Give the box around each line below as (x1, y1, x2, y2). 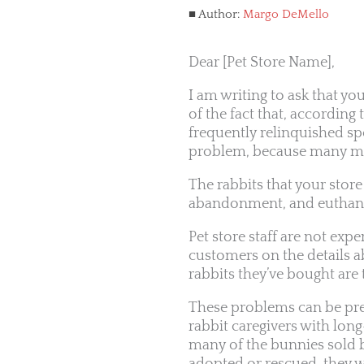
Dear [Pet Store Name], (188, 54, 335, 71)
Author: (196, 6, 243, 21)
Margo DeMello (243, 6, 329, 21)
